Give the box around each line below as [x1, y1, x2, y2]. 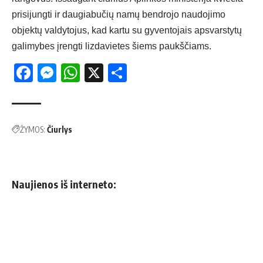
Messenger [56, 62, 150, 84]
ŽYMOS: [20, 124, 45, 135]
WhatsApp [80, 62, 167, 84]
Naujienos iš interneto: [12, 177, 116, 191]
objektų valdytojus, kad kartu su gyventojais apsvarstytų [12, 25, 242, 36]
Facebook [33, 62, 116, 84]
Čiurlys [47, 124, 72, 135]
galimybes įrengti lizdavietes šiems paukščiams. [12, 41, 211, 52]
